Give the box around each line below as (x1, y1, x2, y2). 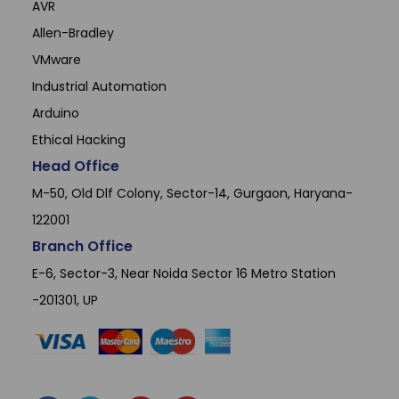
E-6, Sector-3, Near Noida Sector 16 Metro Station (32, 264, 337, 282)
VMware (32, 50, 82, 69)
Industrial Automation (32, 77, 167, 95)
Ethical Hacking (32, 130, 126, 149)
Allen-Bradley (32, 23, 115, 42)
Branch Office (32, 235, 134, 256)
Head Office (32, 155, 120, 176)
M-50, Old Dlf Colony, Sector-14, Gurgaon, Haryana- (32, 183, 354, 202)
